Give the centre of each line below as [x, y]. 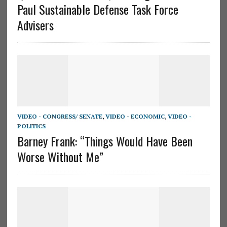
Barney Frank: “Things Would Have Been [105, 141]
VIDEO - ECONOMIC [135, 117]
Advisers [35, 25]
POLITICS [31, 126]
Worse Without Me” [60, 157]
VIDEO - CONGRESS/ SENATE [60, 117]
